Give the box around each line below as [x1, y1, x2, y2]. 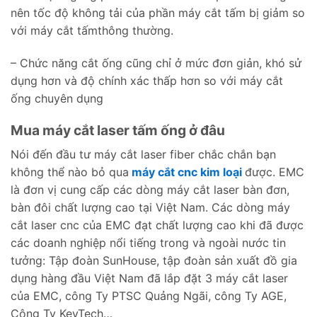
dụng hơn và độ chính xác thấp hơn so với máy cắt [11, 73, 283, 88]
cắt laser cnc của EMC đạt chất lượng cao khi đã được [11, 217, 304, 232]
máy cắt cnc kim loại [132, 164, 242, 179]
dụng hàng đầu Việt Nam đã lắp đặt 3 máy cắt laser [11, 270, 288, 285]
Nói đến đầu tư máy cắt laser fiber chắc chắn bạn [11, 146, 276, 161]
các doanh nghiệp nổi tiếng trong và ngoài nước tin [11, 235, 286, 250]
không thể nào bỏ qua [11, 164, 129, 179]
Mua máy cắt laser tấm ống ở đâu [11, 122, 225, 139]
